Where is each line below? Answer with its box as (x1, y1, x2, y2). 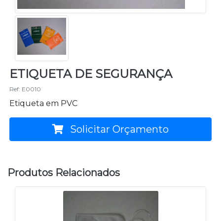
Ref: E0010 (9, 85, 41, 93)
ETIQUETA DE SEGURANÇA (9, 66, 172, 81)
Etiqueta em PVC (9, 98, 77, 108)
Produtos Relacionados (7, 166, 120, 179)
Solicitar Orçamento (68, 123, 169, 135)
